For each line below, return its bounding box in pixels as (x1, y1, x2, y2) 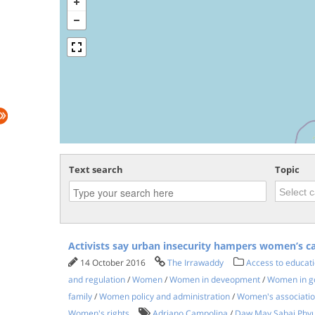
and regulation (67, 274, 125, 285)
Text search (68, 163, 123, 176)
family (67, 290, 92, 302)
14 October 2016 (79, 257, 148, 269)
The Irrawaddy (167, 257, 224, 269)
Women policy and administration (98, 290, 230, 302)
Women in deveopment (169, 274, 260, 285)
